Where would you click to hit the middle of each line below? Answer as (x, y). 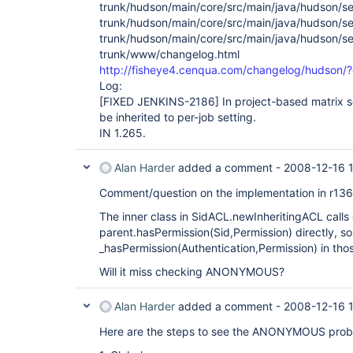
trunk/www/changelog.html (169, 54)
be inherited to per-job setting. (178, 117)
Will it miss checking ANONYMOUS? (192, 271)
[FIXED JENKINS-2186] (159, 101)
